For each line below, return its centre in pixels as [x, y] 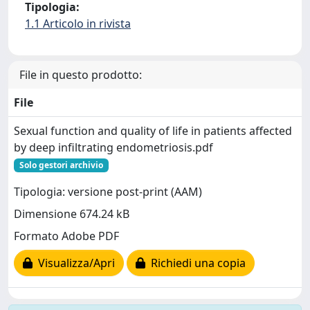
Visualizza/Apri [74, 263]
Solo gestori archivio [61, 165]
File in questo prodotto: [81, 75]
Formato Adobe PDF [66, 236]
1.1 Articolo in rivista [78, 24]
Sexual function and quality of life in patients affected [153, 131]
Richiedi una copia [195, 263]
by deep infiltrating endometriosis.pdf [113, 147]
